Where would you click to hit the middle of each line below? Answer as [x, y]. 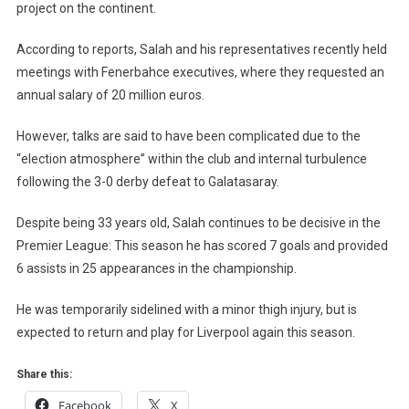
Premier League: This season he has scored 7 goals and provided [202, 245]
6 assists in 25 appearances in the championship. [156, 268]
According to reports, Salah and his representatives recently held [201, 49]
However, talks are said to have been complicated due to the [188, 136]
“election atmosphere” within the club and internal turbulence [191, 158]
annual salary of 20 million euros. [110, 94]
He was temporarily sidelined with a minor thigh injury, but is [186, 309]
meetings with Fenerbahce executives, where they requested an [200, 72]
